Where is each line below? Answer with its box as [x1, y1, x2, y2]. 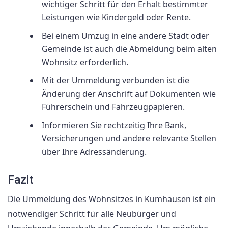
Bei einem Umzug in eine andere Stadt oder [42, 30, 209, 42]
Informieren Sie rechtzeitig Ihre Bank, [42, 120, 186, 131]
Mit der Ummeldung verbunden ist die [42, 75, 189, 87]
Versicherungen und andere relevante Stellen [42, 133, 216, 145]
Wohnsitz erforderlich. [42, 56, 128, 68]
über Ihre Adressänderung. [42, 146, 147, 158]
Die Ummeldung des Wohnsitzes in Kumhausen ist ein [8, 193, 216, 205]
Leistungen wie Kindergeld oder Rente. [42, 12, 191, 23]
